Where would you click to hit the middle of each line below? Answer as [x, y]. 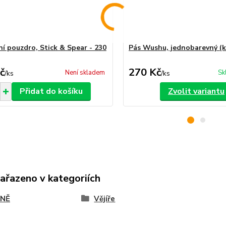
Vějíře [105, 199]
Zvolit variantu [196, 91]
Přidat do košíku [51, 91]
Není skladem [85, 73]
